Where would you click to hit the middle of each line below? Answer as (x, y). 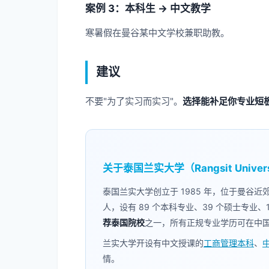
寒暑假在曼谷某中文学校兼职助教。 (157, 33)
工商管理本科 (229, 243)
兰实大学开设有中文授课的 (153, 243)
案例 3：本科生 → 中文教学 (148, 8)
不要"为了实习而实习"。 (134, 101)
